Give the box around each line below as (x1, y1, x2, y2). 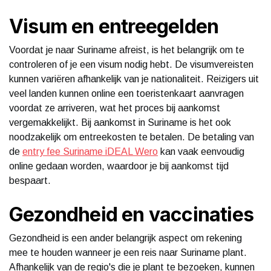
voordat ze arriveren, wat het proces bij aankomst (9, 102, 220, 113)
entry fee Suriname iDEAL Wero (22, 146, 158, 157)
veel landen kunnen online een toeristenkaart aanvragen (9, 88, 244, 99)
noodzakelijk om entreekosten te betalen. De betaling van (9, 131, 254, 142)
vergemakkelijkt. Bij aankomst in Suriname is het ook (9, 117, 231, 128)
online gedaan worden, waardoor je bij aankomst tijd (9, 160, 229, 171)
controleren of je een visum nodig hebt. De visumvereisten (9, 59, 253, 70)
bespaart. (9, 175, 51, 186)
